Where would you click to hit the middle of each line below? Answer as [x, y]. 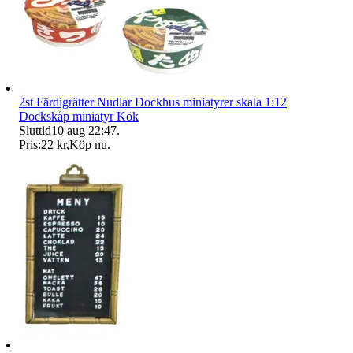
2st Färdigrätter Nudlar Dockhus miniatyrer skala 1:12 [153, 102]
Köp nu [88, 145]
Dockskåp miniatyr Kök [79, 117]
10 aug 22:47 [84, 131]
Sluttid [35, 131]
